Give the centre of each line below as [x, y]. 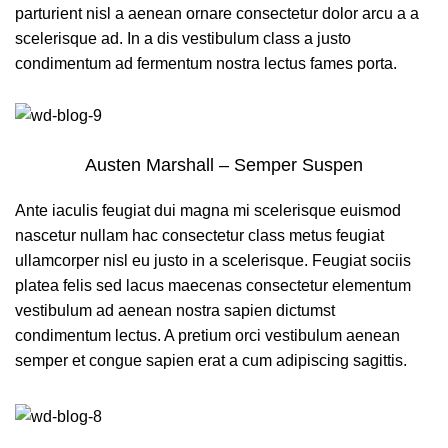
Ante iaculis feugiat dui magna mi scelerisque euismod [208, 210]
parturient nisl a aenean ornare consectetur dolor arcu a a [217, 14]
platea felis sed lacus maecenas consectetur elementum [213, 285]
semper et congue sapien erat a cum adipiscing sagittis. [211, 360]
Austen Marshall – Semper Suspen [224, 164]
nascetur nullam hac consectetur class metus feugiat [199, 235]
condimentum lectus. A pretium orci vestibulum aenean [207, 335]
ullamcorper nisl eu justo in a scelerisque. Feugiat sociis [213, 260]
